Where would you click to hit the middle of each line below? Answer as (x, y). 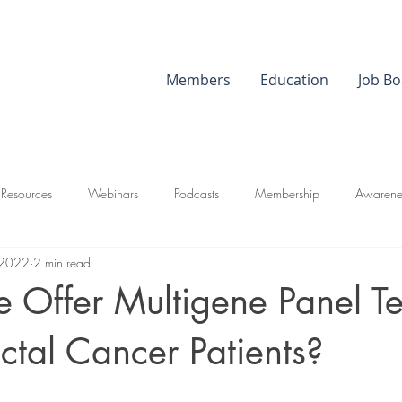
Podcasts (197, 193)
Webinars (113, 193)
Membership (287, 193)
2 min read (62, 262)
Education (294, 80)
